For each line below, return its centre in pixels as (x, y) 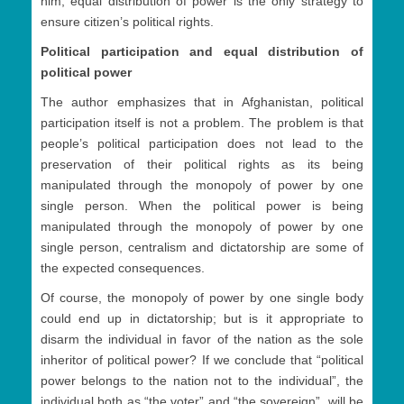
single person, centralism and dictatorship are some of (202, 248)
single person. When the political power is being (202, 206)
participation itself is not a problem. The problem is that (202, 123)
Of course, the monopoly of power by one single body (202, 298)
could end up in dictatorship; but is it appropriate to (202, 319)
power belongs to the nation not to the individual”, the (202, 381)
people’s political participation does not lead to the (202, 144)
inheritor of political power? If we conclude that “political (202, 360)
